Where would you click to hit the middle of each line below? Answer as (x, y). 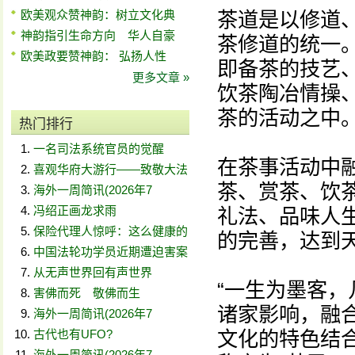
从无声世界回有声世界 (93, 272)
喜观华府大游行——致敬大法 (111, 169)
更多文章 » (161, 77)
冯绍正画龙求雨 (75, 210)
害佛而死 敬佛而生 (87, 293)
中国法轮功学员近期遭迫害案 (111, 252)
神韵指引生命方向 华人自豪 (98, 35)
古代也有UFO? (73, 334)
